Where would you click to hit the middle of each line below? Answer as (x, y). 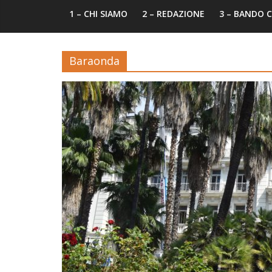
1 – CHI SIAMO (98, 14)
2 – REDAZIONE (173, 14)
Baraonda (94, 61)
